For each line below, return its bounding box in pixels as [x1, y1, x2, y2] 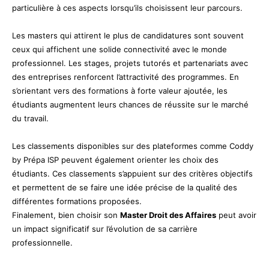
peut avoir [216, 210, 256, 220]
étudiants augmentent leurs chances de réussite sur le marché [12, 99, 249, 109]
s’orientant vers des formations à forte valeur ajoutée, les [12, 85, 228, 95]
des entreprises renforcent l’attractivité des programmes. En [12, 71, 239, 82]
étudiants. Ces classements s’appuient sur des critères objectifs [12, 168, 253, 178]
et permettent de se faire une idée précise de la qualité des [12, 182, 237, 192]
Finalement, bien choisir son [12, 210, 120, 220]
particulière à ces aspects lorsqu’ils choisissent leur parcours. [12, 2, 243, 13]
